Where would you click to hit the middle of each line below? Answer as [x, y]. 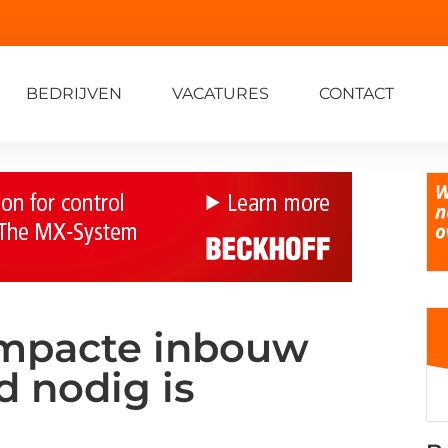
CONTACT [356, 93]
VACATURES [220, 93]
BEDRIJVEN [74, 93]
